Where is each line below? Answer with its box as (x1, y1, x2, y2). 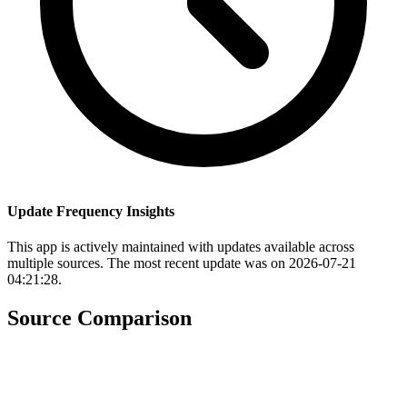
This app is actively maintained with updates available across (7, 238, 354, 254)
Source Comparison (7, 305, 192, 330)
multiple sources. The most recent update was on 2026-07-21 (7, 254, 356, 271)
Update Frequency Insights (7, 203, 174, 219)
